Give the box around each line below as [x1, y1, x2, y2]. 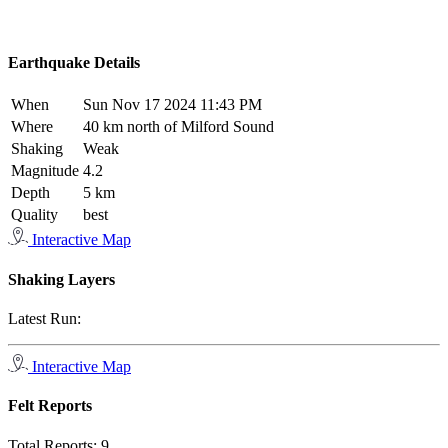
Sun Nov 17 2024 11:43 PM [83, 96, 262, 114]
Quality [11, 206, 58, 224]
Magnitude [11, 162, 79, 180]
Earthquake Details [8, 54, 140, 72]
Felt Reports [8, 397, 92, 415]
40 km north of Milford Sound [83, 118, 274, 136]
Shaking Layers [8, 270, 115, 288]
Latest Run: [8, 309, 81, 327]
